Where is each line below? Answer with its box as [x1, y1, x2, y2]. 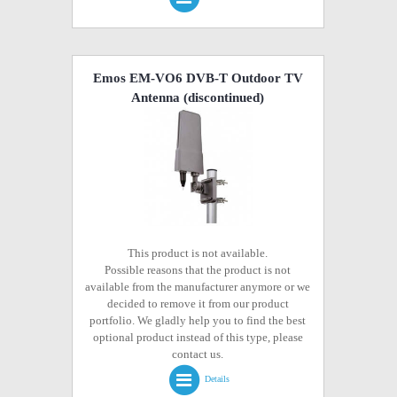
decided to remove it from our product [106, 297, 289, 310]
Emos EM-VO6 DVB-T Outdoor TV [92, 71, 303, 85]
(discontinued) [180, 90, 265, 105]
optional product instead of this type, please [92, 331, 303, 344]
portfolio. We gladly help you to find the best [90, 314, 307, 327]
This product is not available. [128, 246, 269, 260]
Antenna [131, 90, 181, 105]
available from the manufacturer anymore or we [85, 280, 311, 293]
